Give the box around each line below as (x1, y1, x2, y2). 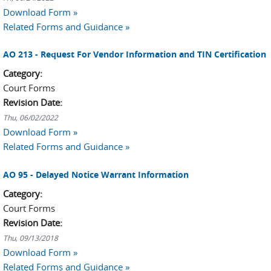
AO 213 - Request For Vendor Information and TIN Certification (3, 48, 266, 60)
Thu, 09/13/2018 (3, 232, 58, 243)
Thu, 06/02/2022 (3, 113, 58, 122)
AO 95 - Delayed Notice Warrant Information (3, 168, 189, 180)
